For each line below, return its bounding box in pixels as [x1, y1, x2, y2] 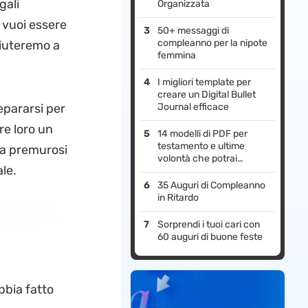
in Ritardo [157, 192, 199, 204]
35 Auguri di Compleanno [157, 179, 266, 192]
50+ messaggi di [157, 25, 230, 37]
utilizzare [157, 165, 197, 177]
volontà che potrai [157, 153, 238, 165]
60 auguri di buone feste [157, 231, 263, 243]
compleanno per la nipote [157, 37, 268, 49]
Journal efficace [157, 101, 230, 113]
